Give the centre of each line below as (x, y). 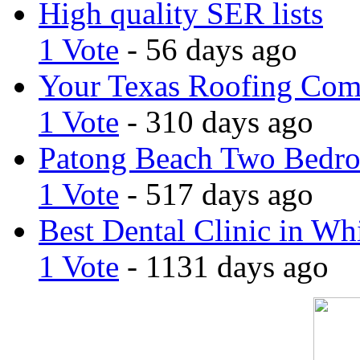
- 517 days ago (216, 194)
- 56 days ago (208, 49)
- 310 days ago (216, 121)
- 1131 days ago (224, 266)
